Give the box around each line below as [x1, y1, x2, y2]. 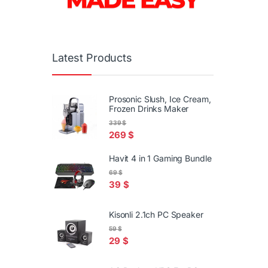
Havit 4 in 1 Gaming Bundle [109, 153, 212, 164]
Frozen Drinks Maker [109, 103, 189, 114]
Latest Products [52, 51, 132, 65]
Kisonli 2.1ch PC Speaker [109, 209, 203, 220]
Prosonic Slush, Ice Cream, [109, 93, 211, 104]
